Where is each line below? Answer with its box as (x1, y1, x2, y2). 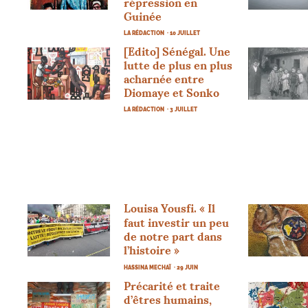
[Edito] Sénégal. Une (124, 44, 231, 58)
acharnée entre (124, 71, 205, 86)
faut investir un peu (124, 215, 230, 230)
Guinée (124, 9, 162, 23)
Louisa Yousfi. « (124, 201, 206, 215)
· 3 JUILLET (167, 105, 198, 113)
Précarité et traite (124, 278, 221, 293)
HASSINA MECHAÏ (124, 263, 172, 271)
